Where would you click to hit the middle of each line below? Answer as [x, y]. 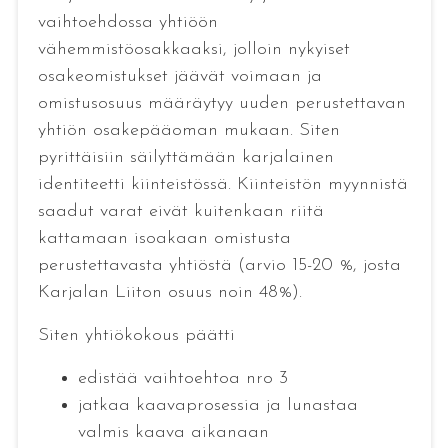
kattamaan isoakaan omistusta [164, 239]
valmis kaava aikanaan [173, 433]
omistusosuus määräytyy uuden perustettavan [221, 104]
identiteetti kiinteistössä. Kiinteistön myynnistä [222, 185]
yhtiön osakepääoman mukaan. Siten [188, 131]
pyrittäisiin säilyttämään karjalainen [185, 158]
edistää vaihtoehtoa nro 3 [182, 379]
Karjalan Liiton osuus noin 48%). [169, 293]
